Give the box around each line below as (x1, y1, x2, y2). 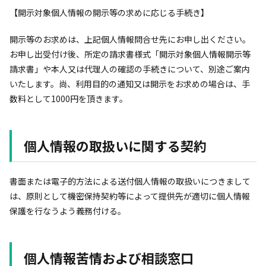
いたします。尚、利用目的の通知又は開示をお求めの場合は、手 (9, 78, 250, 90)
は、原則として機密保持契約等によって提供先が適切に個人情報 (9, 190, 250, 202)
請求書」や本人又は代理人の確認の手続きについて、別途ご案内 (9, 63, 250, 75)
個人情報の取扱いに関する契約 (24, 136, 207, 155)
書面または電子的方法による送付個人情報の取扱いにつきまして (9, 175, 251, 187)
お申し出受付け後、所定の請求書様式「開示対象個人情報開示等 (9, 48, 251, 60)
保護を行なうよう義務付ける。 (9, 205, 126, 217)
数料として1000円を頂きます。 (9, 93, 128, 104)
